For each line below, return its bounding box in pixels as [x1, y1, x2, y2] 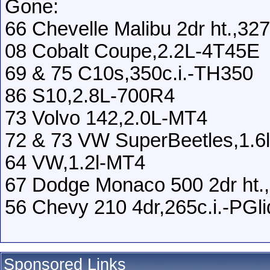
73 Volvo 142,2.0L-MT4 [5, 107, 207, 129]
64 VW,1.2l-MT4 [5, 151, 145, 174]
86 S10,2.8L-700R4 [5, 84, 175, 107]
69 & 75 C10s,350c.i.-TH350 [5, 62, 253, 84]
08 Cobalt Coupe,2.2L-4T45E [5, 40, 260, 62]
